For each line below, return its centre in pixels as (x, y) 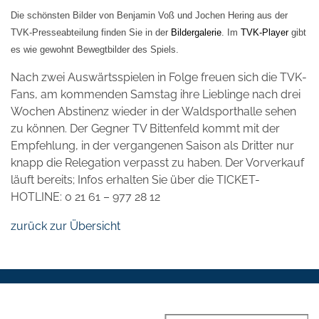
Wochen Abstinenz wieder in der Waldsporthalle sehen (153, 111)
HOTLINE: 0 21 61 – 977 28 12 (85, 197)
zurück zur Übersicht (66, 226)
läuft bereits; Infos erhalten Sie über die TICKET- (135, 179)
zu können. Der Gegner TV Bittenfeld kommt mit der (145, 128)
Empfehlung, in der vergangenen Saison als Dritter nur (152, 145)
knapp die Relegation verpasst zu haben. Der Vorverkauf (157, 162)
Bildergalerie (196, 32)
